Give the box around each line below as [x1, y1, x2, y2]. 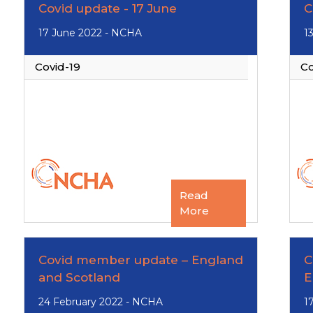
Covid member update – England [38, 253, 243, 267]
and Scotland [38, 270, 120, 284]
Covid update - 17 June [38, 1, 177, 15]
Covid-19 [35, 60, 80, 73]
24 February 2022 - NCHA [38, 296, 163, 308]
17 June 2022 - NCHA [38, 27, 142, 39]
